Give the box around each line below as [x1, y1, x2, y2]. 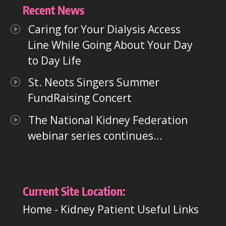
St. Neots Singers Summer [28, 75, 159, 90]
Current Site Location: [22, 183, 126, 198]
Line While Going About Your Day [28, 37, 193, 52]
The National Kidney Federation [28, 112, 188, 127]
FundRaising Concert [28, 91, 132, 105]
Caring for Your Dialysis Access [28, 22, 181, 36]
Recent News [22, 2, 84, 17]
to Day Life [28, 53, 82, 68]
